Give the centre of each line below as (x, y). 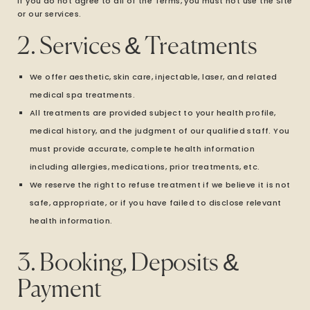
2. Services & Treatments (137, 47)
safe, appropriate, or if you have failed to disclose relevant (156, 203)
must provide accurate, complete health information (142, 149)
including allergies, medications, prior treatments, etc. (145, 167)
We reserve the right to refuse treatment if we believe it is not (160, 185)
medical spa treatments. (83, 95)
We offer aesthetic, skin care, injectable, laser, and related (154, 77)
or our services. (49, 14)
